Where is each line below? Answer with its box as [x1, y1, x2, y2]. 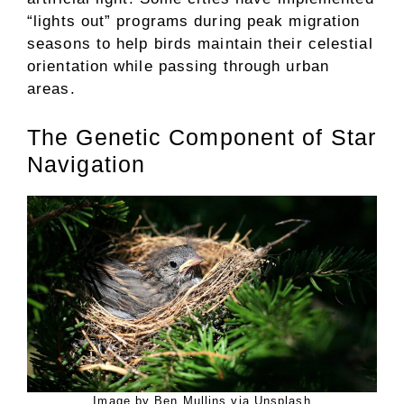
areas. [27, 80, 76, 97]
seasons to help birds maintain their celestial [27, 35, 373, 52]
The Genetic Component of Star [27, 124, 376, 150]
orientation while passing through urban [27, 58, 329, 75]
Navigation [27, 151, 145, 177]
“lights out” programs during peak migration [27, 13, 361, 30]
